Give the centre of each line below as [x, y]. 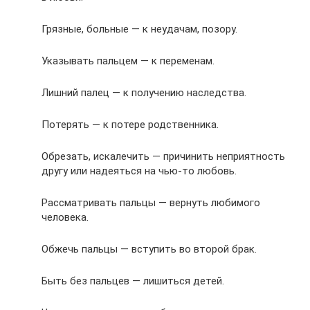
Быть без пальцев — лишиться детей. [133, 281]
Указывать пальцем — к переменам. [128, 61]
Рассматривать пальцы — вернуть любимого [151, 203]
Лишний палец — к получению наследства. [144, 93]
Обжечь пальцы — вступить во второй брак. [149, 249]
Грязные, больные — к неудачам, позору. [139, 29]
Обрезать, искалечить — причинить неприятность [163, 157]
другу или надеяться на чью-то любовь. [139, 171]
